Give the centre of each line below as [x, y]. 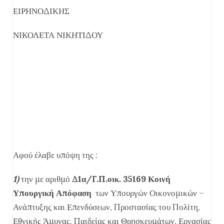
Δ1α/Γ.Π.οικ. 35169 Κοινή [121, 179]
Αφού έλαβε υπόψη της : [55, 155]
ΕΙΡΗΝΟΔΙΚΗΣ [41, 11]
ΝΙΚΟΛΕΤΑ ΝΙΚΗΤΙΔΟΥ [58, 35]
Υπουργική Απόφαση [53, 193]
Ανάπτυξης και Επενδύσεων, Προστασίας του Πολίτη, [106, 207]
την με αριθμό [45, 179]
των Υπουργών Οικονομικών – [149, 193]
